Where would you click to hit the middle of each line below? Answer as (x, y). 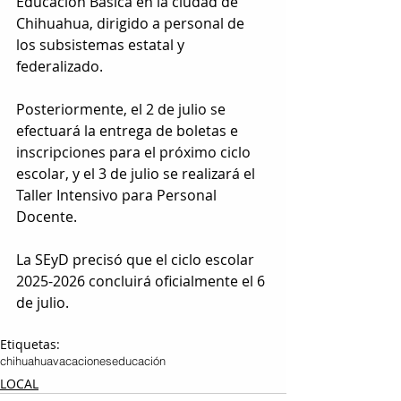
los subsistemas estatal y (102, 45)
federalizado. (61, 67)
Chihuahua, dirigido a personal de (132, 24)
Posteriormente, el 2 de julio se (123, 110)
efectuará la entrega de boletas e (129, 131)
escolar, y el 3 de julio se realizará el (137, 174)
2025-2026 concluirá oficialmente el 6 (142, 282)
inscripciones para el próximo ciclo (135, 153)
